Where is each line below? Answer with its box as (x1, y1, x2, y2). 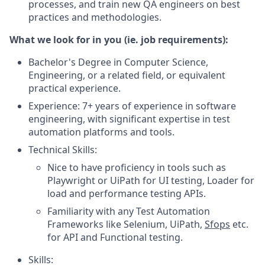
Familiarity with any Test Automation (47, 205, 210, 218)
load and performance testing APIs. (47, 187, 206, 200)
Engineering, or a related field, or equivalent (28, 69, 225, 82)
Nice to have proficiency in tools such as (47, 161, 226, 174)
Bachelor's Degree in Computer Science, (28, 56, 208, 69)
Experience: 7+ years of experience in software (28, 99, 236, 112)
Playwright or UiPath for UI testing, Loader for (47, 174, 254, 187)
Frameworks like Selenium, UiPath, (47, 218, 205, 231)
